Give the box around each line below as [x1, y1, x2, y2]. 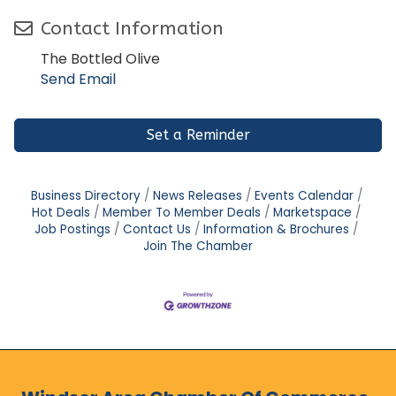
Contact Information [41, 18, 224, 41]
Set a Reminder [146, 126, 250, 144]
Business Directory [30, 187, 141, 205]
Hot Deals [32, 204, 90, 222]
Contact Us [123, 221, 191, 239]
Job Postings [34, 221, 110, 239]
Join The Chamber [143, 238, 253, 255]
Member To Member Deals [103, 204, 261, 222]
